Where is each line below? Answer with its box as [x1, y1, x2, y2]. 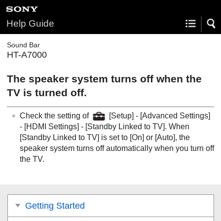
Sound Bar [7, 41, 40, 49]
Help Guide [6, 18, 54, 29]
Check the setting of [20, 111, 91, 120]
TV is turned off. [7, 87, 87, 98]
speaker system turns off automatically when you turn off [20, 144, 214, 152]
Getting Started [25, 200, 85, 211]
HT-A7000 [7, 50, 47, 60]
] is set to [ [97, 133, 132, 142]
